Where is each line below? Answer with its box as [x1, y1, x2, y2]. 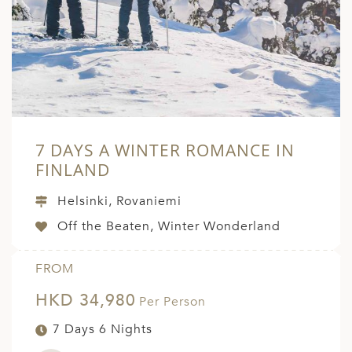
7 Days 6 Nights [53, 321, 152, 339]
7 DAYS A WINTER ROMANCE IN [35, 139, 295, 162]
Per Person [139, 293, 206, 311]
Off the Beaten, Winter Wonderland [57, 218, 280, 236]
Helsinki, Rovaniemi [57, 192, 181, 211]
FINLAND [35, 159, 110, 181]
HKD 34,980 [35, 289, 136, 313]
